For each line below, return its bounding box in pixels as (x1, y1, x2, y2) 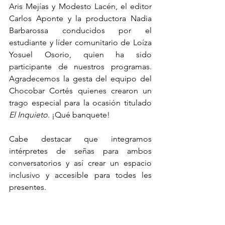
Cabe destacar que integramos (9, 134, 152, 144)
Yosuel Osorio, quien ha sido (9, 50, 152, 60)
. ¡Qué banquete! (48, 110, 110, 120)
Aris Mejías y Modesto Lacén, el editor (9, 2, 152, 12)
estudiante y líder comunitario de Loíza (9, 38, 152, 48)
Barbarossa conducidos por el (9, 26, 152, 36)
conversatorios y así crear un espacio (9, 158, 152, 168)
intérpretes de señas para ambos (9, 146, 152, 156)
